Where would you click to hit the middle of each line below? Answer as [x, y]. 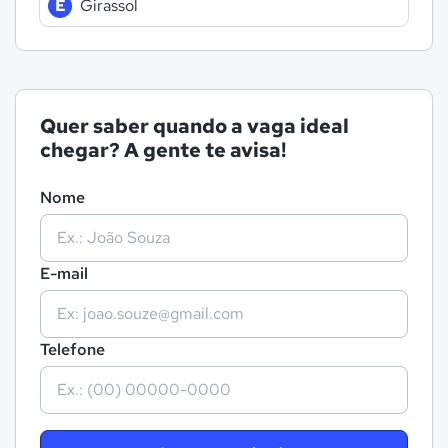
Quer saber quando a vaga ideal [194, 126]
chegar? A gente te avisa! [163, 150]
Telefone [72, 349]
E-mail [64, 273]
